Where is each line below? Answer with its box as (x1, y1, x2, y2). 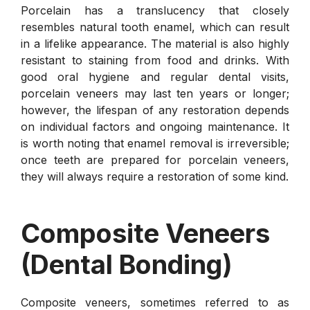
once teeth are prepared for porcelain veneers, (21, 152, 289, 167)
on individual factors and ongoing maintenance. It (21, 119, 289, 134)
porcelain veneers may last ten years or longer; (21, 86, 289, 100)
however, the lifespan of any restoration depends (21, 102, 289, 117)
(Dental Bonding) (21, 248, 232, 280)
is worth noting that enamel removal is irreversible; (21, 136, 289, 150)
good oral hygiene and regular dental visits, (21, 69, 289, 84)
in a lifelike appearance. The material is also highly (21, 36, 289, 51)
